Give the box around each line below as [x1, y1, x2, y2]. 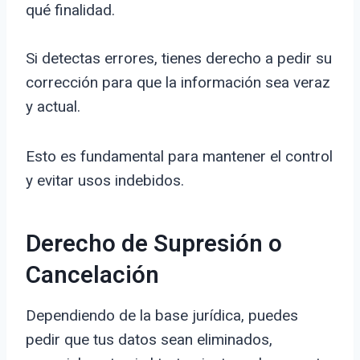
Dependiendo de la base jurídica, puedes [26, 306, 298, 325]
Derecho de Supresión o [26, 227, 282, 263]
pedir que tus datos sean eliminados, [26, 330, 272, 350]
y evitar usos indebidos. [26, 171, 184, 190]
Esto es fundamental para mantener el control [26, 147, 333, 166]
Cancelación [26, 258, 159, 294]
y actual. [26, 97, 80, 117]
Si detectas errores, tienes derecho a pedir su [26, 49, 332, 68]
